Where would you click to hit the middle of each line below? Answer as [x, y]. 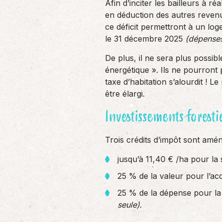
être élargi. [125, 94]
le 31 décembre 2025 [145, 39]
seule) [129, 205]
